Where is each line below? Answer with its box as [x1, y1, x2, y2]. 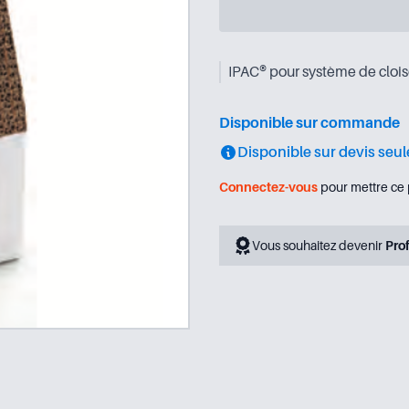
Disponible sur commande [219, 115, 400, 131]
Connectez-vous [219, 180, 318, 194]
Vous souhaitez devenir [252, 238, 385, 253]
